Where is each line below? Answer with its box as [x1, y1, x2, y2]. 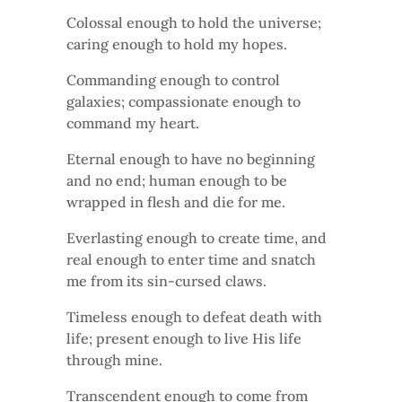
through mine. [66, 350, 162, 369]
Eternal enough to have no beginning [66, 149, 315, 168]
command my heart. [66, 113, 199, 132]
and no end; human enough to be [66, 170, 287, 189]
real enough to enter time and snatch [66, 249, 316, 268]
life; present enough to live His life [66, 328, 301, 347]
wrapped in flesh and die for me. [66, 192, 285, 211]
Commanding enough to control [66, 70, 280, 89]
